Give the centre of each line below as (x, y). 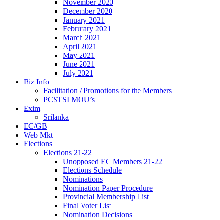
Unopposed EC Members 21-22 (112, 161)
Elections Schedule (92, 170)
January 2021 (84, 20)
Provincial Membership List (106, 196)
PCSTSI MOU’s (69, 99)
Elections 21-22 (68, 152)
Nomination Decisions (97, 214)
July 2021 (78, 73)
